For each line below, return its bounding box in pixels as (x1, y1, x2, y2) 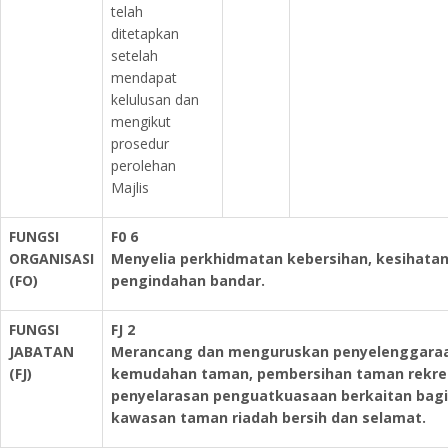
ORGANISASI (9, 249, 94, 268)
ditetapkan (111, 24, 179, 43)
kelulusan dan (111, 90, 199, 109)
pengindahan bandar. (111, 271, 265, 290)
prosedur (111, 134, 169, 153)
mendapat (111, 68, 177, 87)
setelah (111, 46, 158, 65)
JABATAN (9, 342, 74, 361)
